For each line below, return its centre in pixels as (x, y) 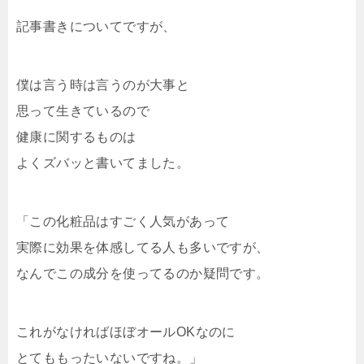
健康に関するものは (76, 136)
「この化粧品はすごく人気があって (123, 221)
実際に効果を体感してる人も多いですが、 (143, 247)
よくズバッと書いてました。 (103, 162)
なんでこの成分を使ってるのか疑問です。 (143, 273)
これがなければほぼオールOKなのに (126, 331)
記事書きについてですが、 (96, 26)
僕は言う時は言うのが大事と (103, 84)
